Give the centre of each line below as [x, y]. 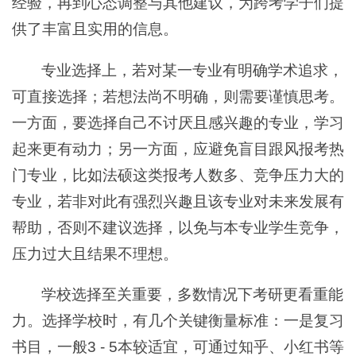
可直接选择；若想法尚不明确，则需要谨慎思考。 [178, 96]
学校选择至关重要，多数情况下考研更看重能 [193, 295]
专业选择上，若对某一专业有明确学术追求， [193, 70]
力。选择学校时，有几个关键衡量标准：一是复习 [178, 321]
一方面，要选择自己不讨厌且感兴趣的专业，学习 [178, 122]
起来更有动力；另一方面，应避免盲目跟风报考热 [178, 149]
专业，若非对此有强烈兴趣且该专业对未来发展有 [178, 201]
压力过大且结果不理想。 [95, 253]
